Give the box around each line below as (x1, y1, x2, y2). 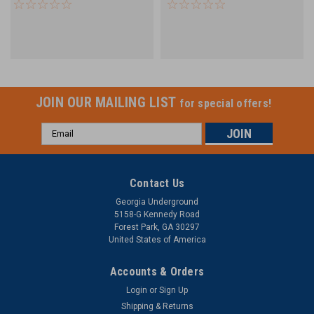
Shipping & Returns (121, 301, 193, 311)
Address (41, 138, 79, 150)
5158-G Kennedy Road (114, 209, 200, 219)
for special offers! (179, 96, 272, 110)
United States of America (108, 234, 206, 245)
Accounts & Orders (109, 264, 205, 278)
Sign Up (159, 285, 189, 295)
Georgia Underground (116, 196, 198, 207)
